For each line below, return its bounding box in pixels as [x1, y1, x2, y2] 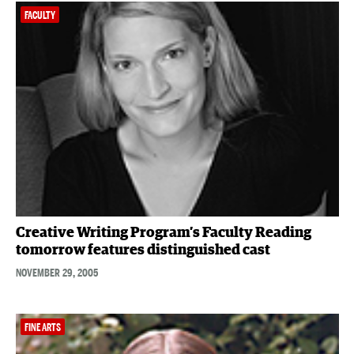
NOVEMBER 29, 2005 [15, 265, 98, 281]
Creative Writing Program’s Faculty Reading [15, 226, 311, 241]
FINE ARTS [24, 322, 61, 334]
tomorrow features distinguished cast [15, 243, 270, 258]
